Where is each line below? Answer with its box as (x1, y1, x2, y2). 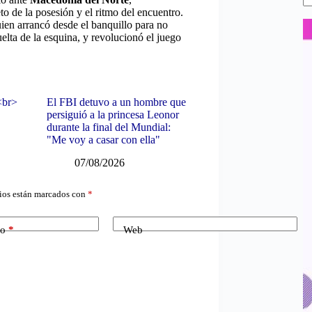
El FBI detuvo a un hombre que (46, 95, 186, 108)
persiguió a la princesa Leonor (46, 108, 179, 120)
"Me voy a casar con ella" (46, 133, 160, 146)
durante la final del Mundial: (46, 120, 171, 133)
